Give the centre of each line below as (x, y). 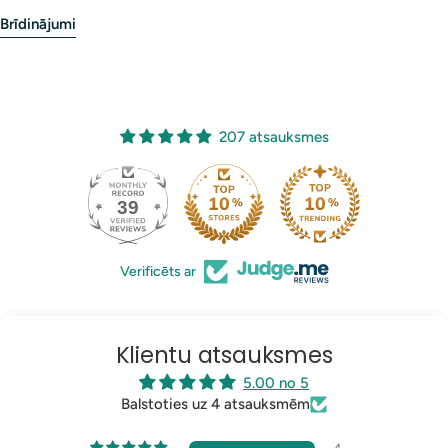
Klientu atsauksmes (224, 355)
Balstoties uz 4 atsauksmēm (215, 404)
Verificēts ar (157, 272)
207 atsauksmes (273, 137)
